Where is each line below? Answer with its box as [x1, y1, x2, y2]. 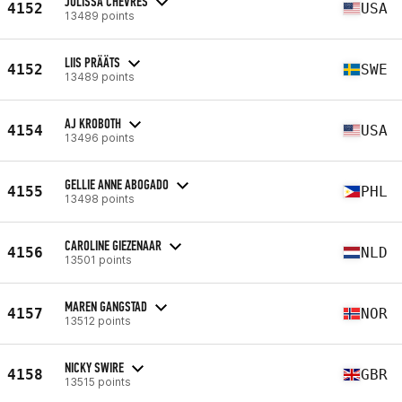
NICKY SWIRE [65, 358, 124, 376]
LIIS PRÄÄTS [65, 53, 120, 71]
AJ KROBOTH [65, 114, 121, 132]
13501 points [65, 252, 132, 267]
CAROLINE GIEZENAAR [65, 236, 162, 254]
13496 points [65, 130, 135, 144]
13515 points [65, 374, 131, 389]
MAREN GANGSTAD [65, 297, 147, 315]
